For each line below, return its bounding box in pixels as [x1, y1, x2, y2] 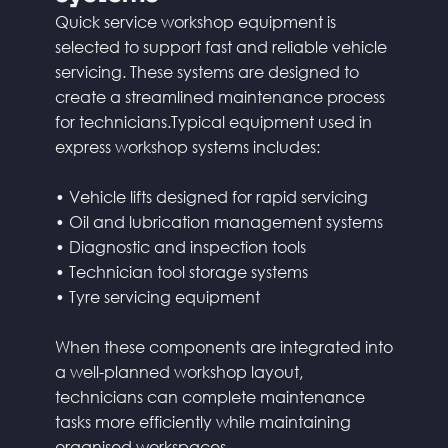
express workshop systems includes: [54, 135, 320, 157]
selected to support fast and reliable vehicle [54, 35, 387, 57]
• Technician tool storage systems [54, 260, 308, 282]
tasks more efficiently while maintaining [54, 410, 351, 432]
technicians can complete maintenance [54, 385, 365, 407]
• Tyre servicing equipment [54, 285, 260, 307]
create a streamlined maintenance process [54, 85, 385, 107]
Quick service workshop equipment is [54, 10, 336, 32]
